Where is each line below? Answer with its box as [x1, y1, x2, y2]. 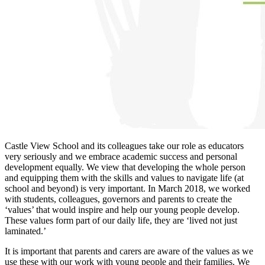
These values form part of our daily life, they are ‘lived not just [5, 215, 237, 225]
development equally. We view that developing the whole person [5, 162, 245, 172]
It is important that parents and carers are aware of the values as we [5, 246, 253, 256]
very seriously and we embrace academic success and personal [5, 151, 237, 161]
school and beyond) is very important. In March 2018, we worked [5, 183, 250, 193]
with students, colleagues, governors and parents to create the [5, 194, 232, 204]
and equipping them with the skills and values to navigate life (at [5, 173, 244, 183]
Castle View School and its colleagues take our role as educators [5, 141, 244, 151]
